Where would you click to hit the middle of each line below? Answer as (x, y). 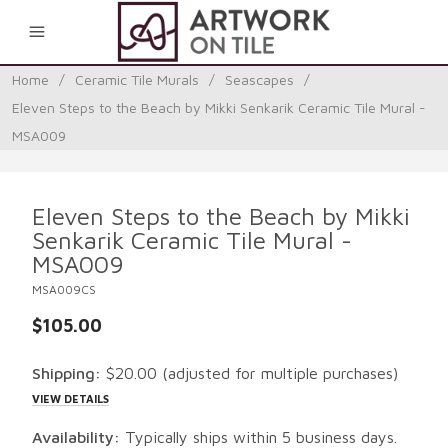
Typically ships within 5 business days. (258, 437)
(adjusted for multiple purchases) (280, 373)
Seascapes (259, 79)
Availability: (76, 437)
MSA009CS (64, 289)
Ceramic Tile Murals (137, 79)
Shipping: (66, 373)
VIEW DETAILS (70, 398)
